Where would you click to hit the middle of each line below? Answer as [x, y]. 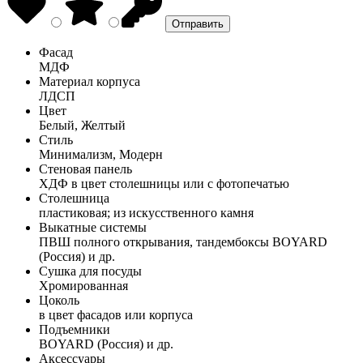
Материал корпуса [90, 81]
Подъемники [75, 329]
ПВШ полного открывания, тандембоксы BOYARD [183, 241]
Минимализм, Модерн [101, 154]
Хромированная [83, 285]
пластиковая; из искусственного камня [146, 212]
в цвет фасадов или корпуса [116, 314]
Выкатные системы [93, 227]
